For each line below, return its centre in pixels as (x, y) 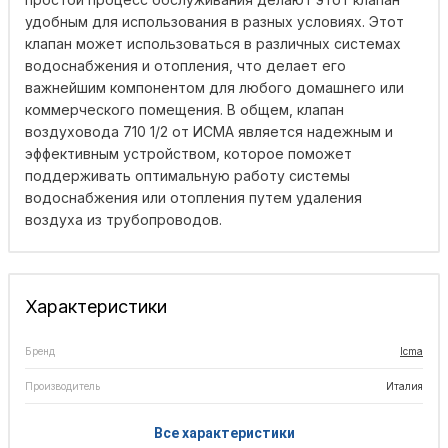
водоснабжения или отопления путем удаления (193, 198)
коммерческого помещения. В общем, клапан (184, 110)
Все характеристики (224, 433)
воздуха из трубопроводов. (123, 220)
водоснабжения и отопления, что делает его (185, 66)
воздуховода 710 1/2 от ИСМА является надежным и (209, 132)
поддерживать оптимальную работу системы (187, 176)
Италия (404, 386)
